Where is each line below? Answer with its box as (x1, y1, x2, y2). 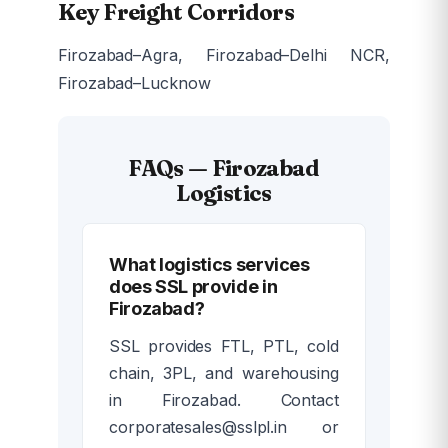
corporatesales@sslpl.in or (109, 417, 339, 438)
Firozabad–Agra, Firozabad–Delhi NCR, (58, 45, 390, 66)
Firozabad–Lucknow (58, 73, 211, 94)
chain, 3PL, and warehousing (109, 363, 339, 384)
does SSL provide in (109, 275, 278, 297)
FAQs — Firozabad (128, 154, 320, 183)
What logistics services (109, 253, 310, 275)
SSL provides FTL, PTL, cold (109, 336, 339, 357)
